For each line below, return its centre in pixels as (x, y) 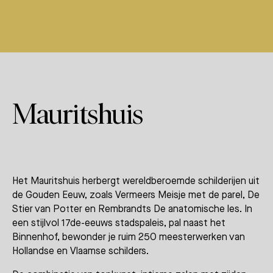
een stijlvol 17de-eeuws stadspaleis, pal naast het (119, 222)
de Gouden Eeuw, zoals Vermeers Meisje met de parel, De (136, 194)
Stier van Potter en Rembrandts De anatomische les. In (132, 208)
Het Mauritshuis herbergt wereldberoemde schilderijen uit (136, 180)
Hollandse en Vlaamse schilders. (80, 250)
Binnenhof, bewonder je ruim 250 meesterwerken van (129, 236)
